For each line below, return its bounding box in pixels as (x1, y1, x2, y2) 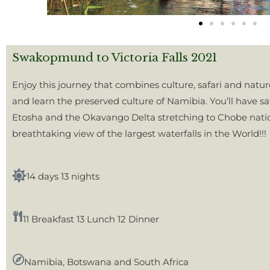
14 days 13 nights (27, 171, 99, 182)
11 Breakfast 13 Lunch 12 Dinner (23, 213, 159, 225)
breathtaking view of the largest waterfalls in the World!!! (12, 128, 266, 139)
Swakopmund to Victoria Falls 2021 (12, 51, 217, 64)
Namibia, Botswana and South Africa (24, 256, 189, 268)
